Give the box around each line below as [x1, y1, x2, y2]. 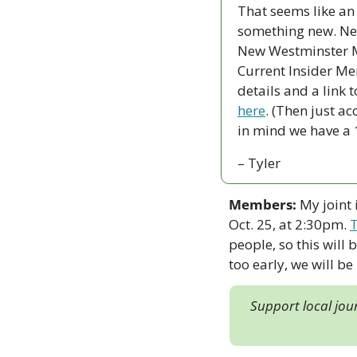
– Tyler [237, 153, 280, 172]
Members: [229, 194, 296, 214]
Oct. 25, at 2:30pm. [229, 214, 350, 233]
